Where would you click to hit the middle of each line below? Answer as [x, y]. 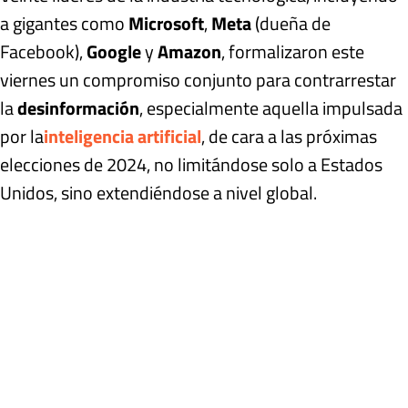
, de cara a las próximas [289, 136]
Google [114, 51]
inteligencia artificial [122, 136]
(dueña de [291, 23]
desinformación [78, 107]
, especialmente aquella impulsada [271, 107]
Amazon [189, 51]
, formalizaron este [293, 51]
